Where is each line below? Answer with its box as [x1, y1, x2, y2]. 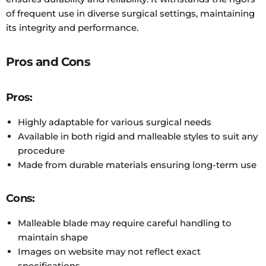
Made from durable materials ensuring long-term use [18, 159, 256, 170]
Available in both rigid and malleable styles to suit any [18, 130, 258, 142]
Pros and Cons [6, 54, 90, 69]
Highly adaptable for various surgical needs [18, 116, 211, 128]
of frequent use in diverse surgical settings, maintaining [6, 7, 255, 19]
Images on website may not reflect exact [18, 245, 201, 257]
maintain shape [18, 231, 88, 243]
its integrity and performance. [6, 21, 138, 33]
